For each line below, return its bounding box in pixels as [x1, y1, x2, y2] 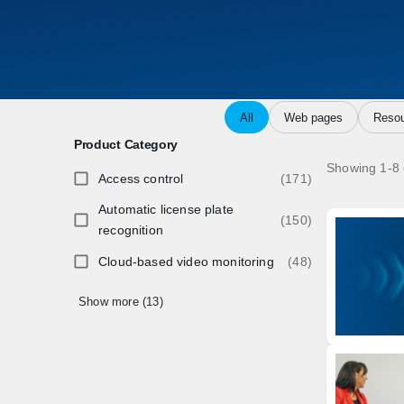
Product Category [74, 137, 179, 151]
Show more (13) [78, 295, 163, 308]
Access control [98, 170, 184, 186]
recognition [98, 223, 163, 237]
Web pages [283, 110, 343, 124]
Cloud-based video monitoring [98, 253, 274, 269]
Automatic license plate [98, 202, 234, 216]
